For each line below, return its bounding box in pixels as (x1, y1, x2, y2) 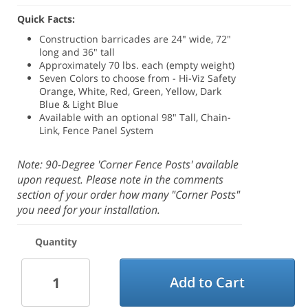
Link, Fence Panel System (39, 124, 154, 137)
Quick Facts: (17, 12, 75, 25)
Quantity (34, 235, 77, 248)
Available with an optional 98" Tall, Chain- (39, 111, 232, 124)
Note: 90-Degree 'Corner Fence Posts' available (17, 157, 239, 172)
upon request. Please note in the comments (17, 172, 223, 187)
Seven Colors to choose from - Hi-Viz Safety (39, 71, 236, 85)
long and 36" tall (39, 45, 115, 58)
